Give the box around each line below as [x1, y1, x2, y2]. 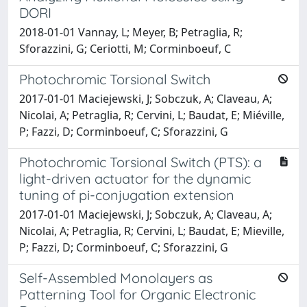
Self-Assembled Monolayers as [19, 269, 212, 286]
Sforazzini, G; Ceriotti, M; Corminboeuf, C [19, 40, 231, 56]
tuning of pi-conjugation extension [19, 186, 234, 204]
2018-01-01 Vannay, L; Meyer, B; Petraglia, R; [19, 24, 243, 40]
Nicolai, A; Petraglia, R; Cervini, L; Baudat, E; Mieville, [19, 223, 284, 238]
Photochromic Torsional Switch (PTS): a [19, 153, 262, 171]
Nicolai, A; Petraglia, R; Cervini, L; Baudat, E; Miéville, [19, 107, 284, 123]
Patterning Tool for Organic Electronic [19, 285, 256, 303]
